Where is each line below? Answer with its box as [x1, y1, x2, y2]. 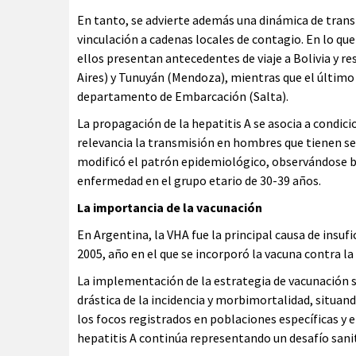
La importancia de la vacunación [77, 199, 262, 215]
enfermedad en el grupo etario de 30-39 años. [77, 172, 321, 188]
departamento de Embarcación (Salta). [77, 88, 288, 104]
